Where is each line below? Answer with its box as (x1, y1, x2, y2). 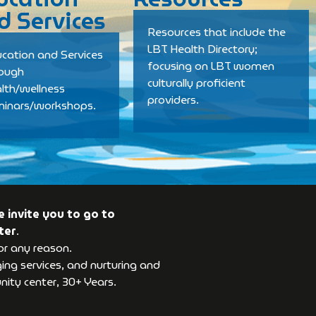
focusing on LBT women (147, 57, 275, 75)
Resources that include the (147, 23, 286, 41)
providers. (147, 91, 200, 109)
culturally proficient (147, 74, 246, 92)
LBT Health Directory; (147, 40, 258, 58)
